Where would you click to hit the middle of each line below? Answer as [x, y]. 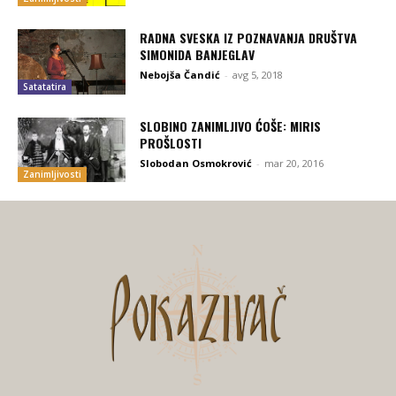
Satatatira [45, 86]
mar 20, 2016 [294, 163]
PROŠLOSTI [171, 142]
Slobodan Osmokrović [196, 163]
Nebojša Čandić [180, 75]
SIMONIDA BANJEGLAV [198, 55]
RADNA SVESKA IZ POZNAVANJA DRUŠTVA [249, 38]
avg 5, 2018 [258, 75]
